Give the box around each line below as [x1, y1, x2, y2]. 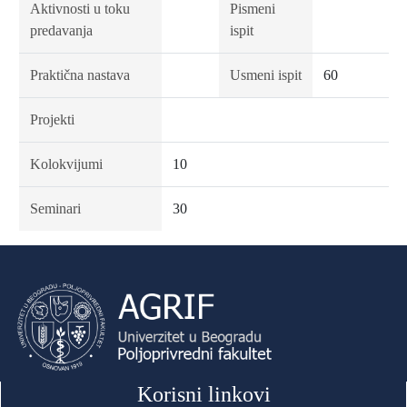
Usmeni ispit [229, 67, 302, 83]
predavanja [29, 23, 93, 38]
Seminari [29, 201, 81, 216]
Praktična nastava [29, 67, 130, 83]
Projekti [29, 112, 74, 127]
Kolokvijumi [29, 156, 103, 172]
